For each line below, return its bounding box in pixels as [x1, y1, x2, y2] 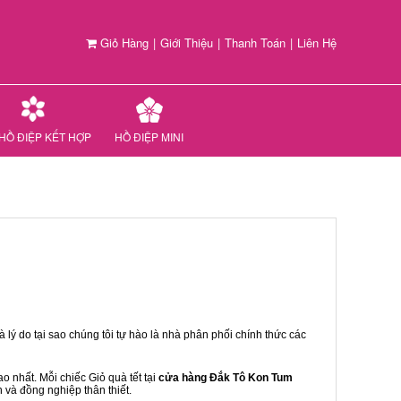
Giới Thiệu [160, 34, 213, 51]
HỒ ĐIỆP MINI [115, 129, 183, 144]
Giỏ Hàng [97, 34, 149, 51]
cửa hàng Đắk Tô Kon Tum [158, 371, 293, 384]
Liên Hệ [297, 34, 337, 51]
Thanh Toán [225, 34, 286, 51]
